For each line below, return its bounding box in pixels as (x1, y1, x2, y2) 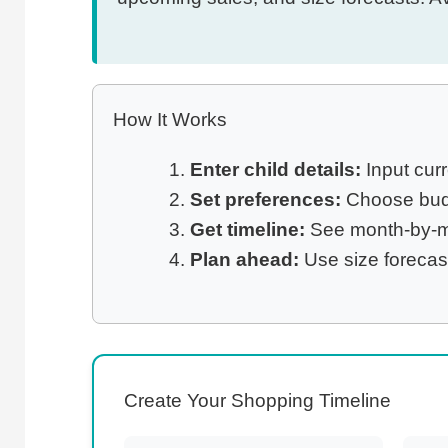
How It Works (113, 108, 227, 130)
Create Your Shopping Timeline (124, 390, 391, 412)
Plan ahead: (190, 248, 299, 270)
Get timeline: (190, 218, 305, 240)
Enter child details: (190, 158, 361, 180)
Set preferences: (190, 188, 341, 210)
